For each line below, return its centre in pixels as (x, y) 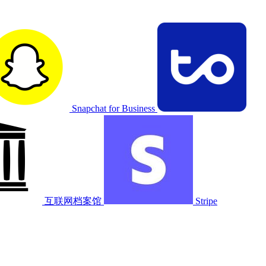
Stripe (205, 201)
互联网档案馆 (73, 201)
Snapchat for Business (113, 108)
